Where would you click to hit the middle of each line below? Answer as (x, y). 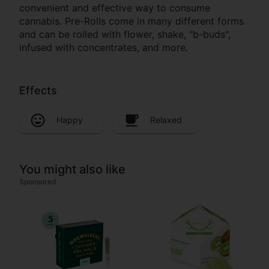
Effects (38, 90)
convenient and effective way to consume (115, 8)
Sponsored (38, 182)
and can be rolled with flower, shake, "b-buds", (125, 34)
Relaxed (166, 120)
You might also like (72, 170)
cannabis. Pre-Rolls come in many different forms (131, 21)
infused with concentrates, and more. (104, 47)
